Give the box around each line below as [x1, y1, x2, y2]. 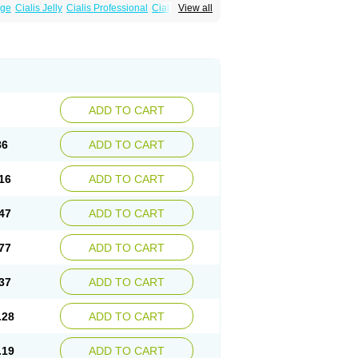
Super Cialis [56, 14, 109, 25]
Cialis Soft [152, 2, 196, 14]
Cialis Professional [66, 2, 148, 14]
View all [178, 2, 213, 14]
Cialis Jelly [15, 2, 62, 14]
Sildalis [20, 14, 52, 25]
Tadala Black [113, 14, 169, 25]
